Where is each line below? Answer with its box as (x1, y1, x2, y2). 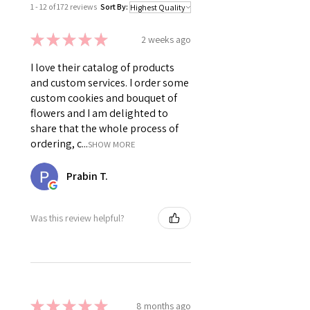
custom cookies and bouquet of (30, 91, 177, 106)
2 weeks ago (141, 33, 191, 46)
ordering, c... (30, 136, 88, 152)
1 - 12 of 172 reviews (30, 1, 97, 12)
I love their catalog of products (30, 60, 174, 75)
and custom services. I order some (30, 75, 189, 91)
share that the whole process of (30, 121, 179, 136)
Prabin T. (66, 169, 108, 184)
